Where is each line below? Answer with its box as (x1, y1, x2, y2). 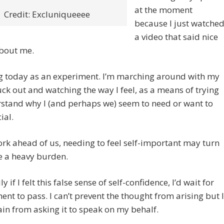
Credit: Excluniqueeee (4, 8, 90, 20)
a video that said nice (134, 31, 218, 43)
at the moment (134, 4, 192, 16)
